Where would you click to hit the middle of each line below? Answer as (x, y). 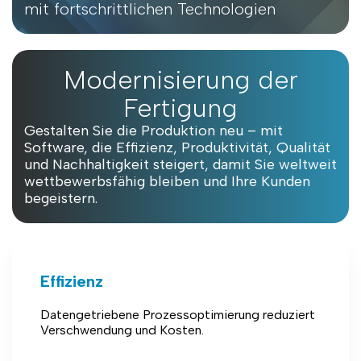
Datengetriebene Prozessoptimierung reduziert (178, 315)
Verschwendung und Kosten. (122, 330)
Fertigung (180, 108)
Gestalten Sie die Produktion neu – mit (154, 131)
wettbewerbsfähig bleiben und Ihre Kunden (167, 181)
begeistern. (61, 198)
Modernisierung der (180, 80)
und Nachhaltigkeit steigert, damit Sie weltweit (180, 164)
